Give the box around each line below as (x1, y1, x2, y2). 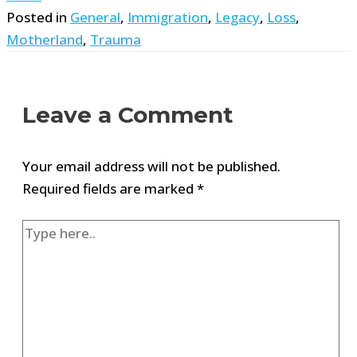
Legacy (215, 7, 260, 26)
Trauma (90, 29, 141, 49)
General (70, 7, 120, 26)
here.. (22, 243, 57, 261)
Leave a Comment (22, 100, 233, 128)
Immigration (127, 7, 208, 26)
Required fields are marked (22, 178, 197, 198)
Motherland (6, 29, 83, 49)
